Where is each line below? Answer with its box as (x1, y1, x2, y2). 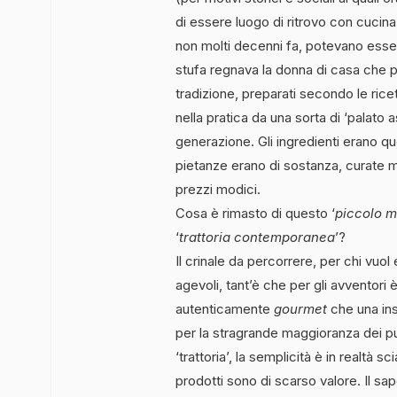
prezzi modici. (175, 180, 261, 198)
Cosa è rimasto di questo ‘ (175, 204, 335, 222)
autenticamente (175, 300, 274, 317)
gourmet (274, 300, 327, 317)
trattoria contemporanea (179, 228, 335, 245)
